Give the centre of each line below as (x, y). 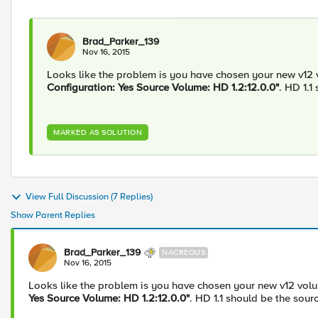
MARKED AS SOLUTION (98, 132)
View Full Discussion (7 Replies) (89, 197)
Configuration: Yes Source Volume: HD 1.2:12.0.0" (163, 87)
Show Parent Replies (53, 215)
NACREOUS (183, 252)
